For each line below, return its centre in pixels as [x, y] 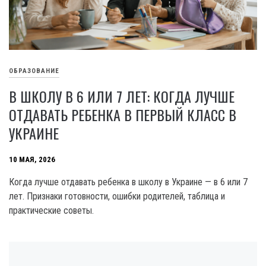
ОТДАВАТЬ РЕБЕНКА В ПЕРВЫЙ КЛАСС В [123, 115]
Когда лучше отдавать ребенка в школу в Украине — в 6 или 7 [128, 182]
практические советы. [51, 211]
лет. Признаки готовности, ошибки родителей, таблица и [117, 197]
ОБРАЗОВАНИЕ [34, 71]
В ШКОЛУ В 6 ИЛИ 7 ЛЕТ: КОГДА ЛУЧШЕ [122, 96]
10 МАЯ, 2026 [32, 160]
